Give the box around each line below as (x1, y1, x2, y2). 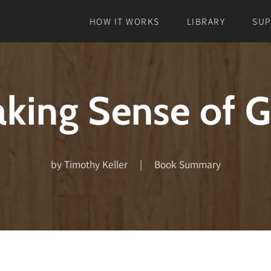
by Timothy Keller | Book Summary (50, 157, 221, 172)
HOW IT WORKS (89, 15, 160, 27)
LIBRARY (186, 15, 226, 27)
